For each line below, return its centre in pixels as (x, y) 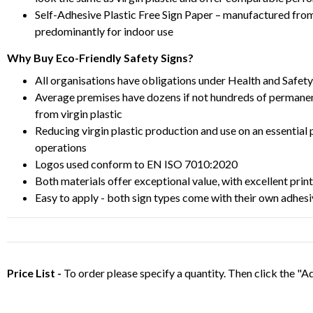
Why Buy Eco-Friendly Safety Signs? (100, 57)
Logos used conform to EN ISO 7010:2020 (136, 163)
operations (61, 147)
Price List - (35, 272)
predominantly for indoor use (104, 31)
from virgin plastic (79, 113)
